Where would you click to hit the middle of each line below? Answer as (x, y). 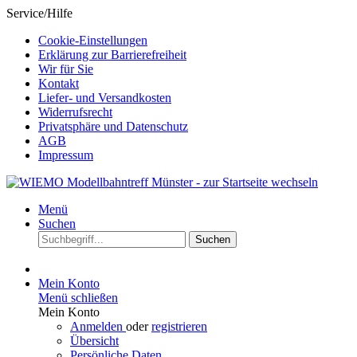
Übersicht (94, 341)
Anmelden (98, 326)
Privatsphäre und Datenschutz (113, 126)
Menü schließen (78, 298)
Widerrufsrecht (75, 112)
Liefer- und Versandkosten (105, 98)
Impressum (66, 155)
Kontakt (59, 83)
